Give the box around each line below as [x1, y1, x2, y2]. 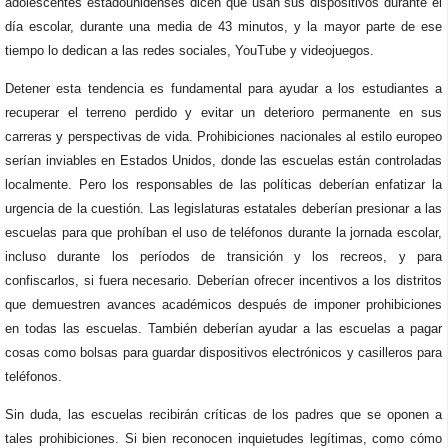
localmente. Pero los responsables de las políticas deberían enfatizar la [5, 177, 442, 192]
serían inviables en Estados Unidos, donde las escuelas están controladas [5, 153, 442, 168]
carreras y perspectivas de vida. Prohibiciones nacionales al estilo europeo [5, 129, 442, 144]
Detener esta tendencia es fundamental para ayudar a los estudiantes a [5, 81, 442, 96]
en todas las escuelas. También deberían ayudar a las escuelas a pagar [5, 321, 442, 336]
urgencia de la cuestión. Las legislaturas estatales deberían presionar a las [5, 201, 442, 216]
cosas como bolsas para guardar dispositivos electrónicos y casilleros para [5, 345, 442, 360]
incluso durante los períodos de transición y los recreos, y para [5, 249, 442, 264]
